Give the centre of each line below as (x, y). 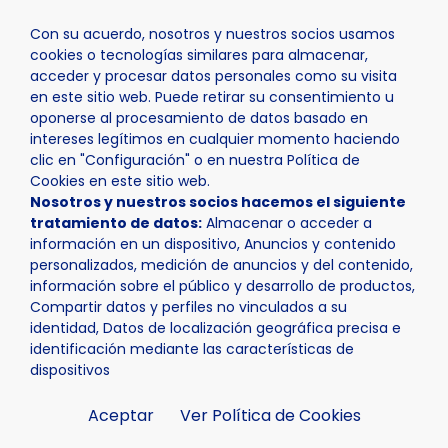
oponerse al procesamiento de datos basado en (199, 118)
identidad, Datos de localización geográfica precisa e (215, 328)
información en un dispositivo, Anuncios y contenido (213, 244)
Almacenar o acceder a (287, 223)
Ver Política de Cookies (270, 415)
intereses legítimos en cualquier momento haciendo (215, 139)
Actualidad (117, 120)
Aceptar (120, 415)
